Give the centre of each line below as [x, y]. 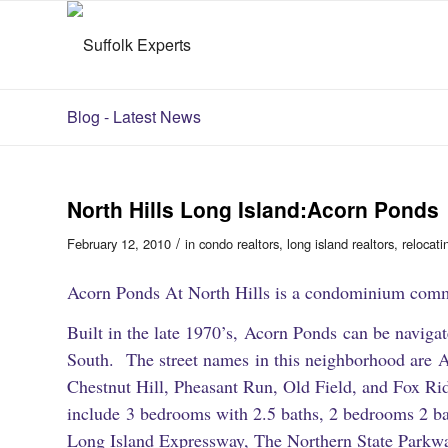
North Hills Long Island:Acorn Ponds [253, 209]
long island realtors [340, 243]
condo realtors [239, 243]
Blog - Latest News [134, 116]
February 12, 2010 [119, 243]
